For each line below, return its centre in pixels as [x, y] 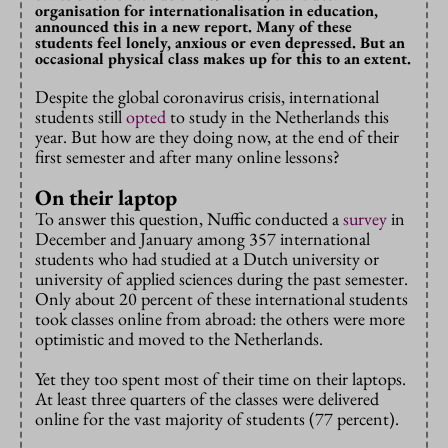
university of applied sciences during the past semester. [221, 279]
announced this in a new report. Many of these [193, 27]
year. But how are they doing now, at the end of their [217, 137]
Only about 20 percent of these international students [221, 299]
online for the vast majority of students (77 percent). [217, 419]
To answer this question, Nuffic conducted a [189, 219]
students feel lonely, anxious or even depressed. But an [220, 43]
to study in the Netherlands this [277, 117]
